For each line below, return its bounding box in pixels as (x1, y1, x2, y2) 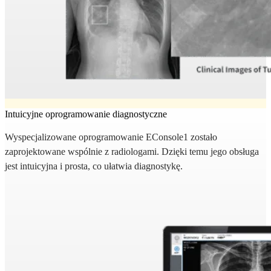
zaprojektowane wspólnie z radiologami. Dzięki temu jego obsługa (5, 146, 259, 157)
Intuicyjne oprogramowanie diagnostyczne (5, 109, 167, 120)
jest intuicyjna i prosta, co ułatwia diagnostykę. (5, 161, 183, 172)
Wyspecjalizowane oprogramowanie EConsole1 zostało (5, 132, 217, 143)
